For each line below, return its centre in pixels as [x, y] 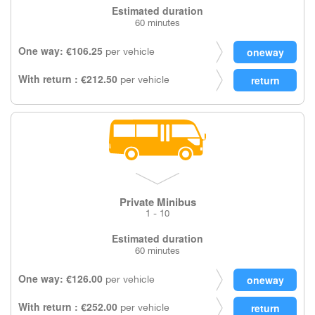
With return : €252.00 [68, 307]
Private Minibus [157, 202]
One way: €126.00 [60, 278]
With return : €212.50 [68, 79]
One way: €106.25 [60, 51]
